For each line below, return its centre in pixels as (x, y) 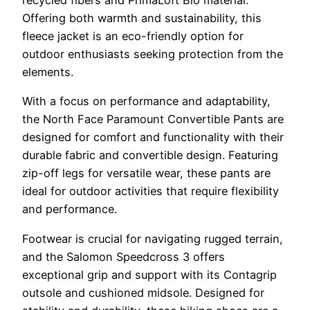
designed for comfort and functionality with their (153, 137)
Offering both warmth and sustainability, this (142, 18)
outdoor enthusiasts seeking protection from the (153, 54)
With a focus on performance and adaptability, (146, 101)
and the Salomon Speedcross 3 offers (124, 256)
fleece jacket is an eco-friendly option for (133, 36)
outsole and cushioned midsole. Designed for (143, 292)
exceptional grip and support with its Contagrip (149, 274)
